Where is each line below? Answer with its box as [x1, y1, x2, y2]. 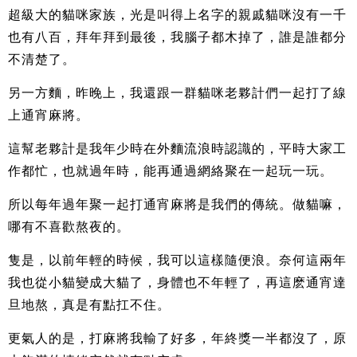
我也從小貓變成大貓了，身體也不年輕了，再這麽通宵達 [8, 275, 347, 289]
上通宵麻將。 [8, 108, 89, 122]
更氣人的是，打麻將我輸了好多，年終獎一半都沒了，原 [8, 331, 347, 345]
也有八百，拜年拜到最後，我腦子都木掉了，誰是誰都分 [8, 29, 347, 44]
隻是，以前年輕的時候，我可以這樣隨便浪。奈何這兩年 [8, 253, 347, 267]
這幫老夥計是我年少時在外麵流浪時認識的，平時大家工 [8, 141, 347, 155]
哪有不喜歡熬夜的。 [8, 219, 130, 233]
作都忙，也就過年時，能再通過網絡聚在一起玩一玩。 [8, 163, 333, 178]
